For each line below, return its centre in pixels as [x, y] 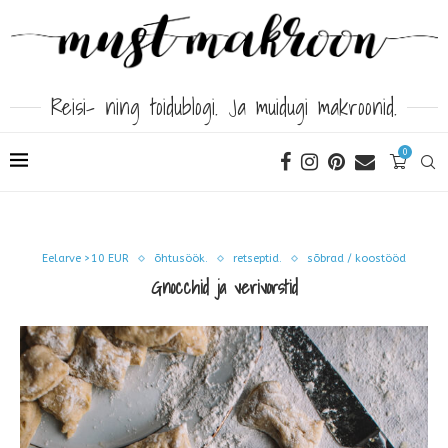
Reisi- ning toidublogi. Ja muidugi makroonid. [224, 107]
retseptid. [257, 259]
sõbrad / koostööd [356, 259]
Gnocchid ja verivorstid [224, 288]
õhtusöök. [181, 259]
